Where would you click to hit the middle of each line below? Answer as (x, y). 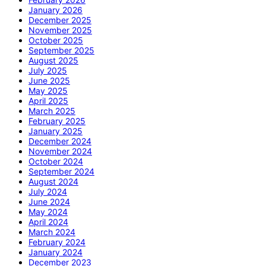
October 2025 (56, 40)
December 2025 (60, 20)
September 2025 (61, 50)
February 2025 (57, 121)
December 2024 (60, 141)
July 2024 (48, 191)
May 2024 (48, 211)
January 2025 (56, 131)
